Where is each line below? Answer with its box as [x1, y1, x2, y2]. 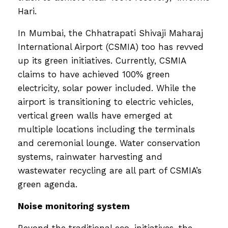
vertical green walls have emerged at [18, 110, 173, 121]
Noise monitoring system [18, 201, 130, 211]
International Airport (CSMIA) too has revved [18, 41, 204, 52]
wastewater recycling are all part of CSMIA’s [18, 165, 202, 176]
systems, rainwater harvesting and [18, 151, 162, 162]
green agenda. [18, 179, 80, 189]
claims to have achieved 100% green [18, 69, 170, 79]
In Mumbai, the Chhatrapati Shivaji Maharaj [18, 27, 203, 38]
